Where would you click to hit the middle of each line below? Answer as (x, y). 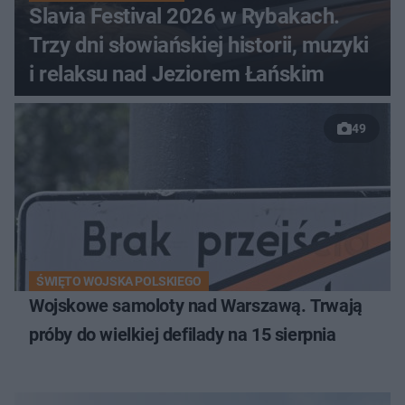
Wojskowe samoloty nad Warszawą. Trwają (196, 306)
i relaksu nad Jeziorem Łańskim (177, 75)
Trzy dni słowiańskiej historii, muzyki (199, 46)
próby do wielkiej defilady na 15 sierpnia (183, 335)
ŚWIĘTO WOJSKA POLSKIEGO (119, 282)
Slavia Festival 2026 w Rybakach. (184, 17)
